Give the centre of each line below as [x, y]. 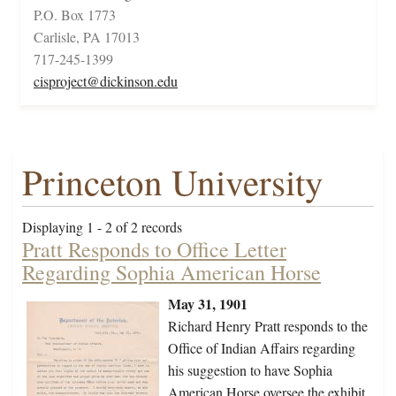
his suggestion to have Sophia [250, 370]
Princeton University [173, 182]
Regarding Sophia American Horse [171, 273]
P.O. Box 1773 [75, 15]
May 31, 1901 [208, 304]
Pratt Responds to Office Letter [154, 250]
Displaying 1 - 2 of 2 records [102, 227]
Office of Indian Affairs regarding [262, 348]
